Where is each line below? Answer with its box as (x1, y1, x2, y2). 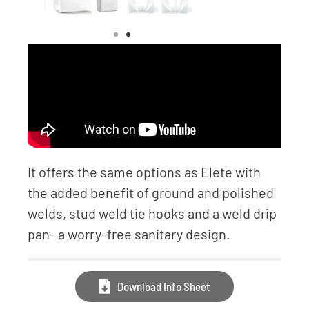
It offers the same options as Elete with (28, 163, 261, 180)
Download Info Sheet (117, 279, 210, 293)
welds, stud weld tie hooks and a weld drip (28, 204, 277, 221)
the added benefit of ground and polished (28, 183, 274, 201)
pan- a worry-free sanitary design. (28, 225, 230, 242)
